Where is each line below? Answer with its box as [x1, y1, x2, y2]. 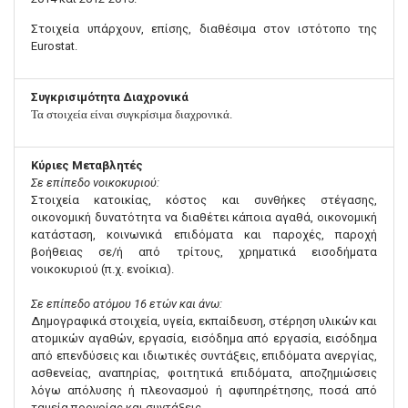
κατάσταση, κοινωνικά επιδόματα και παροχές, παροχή [31, 228, 377, 242]
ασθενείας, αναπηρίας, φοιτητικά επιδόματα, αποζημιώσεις [31, 366, 377, 381]
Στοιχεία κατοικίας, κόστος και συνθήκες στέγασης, [31, 193, 377, 208]
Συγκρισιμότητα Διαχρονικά [31, 90, 189, 105]
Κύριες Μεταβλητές [31, 158, 143, 173]
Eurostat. [31, 39, 77, 54]
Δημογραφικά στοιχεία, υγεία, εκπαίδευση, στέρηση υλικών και [31, 314, 377, 329]
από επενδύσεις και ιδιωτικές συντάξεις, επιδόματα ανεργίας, [31, 349, 377, 363]
